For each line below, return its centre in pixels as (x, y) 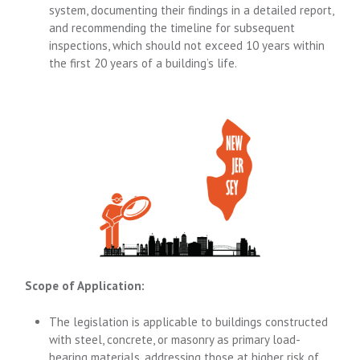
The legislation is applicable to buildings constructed (189, 321)
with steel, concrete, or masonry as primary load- (175, 339)
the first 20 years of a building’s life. (143, 63)
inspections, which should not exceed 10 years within (187, 45)
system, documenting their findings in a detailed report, (192, 10)
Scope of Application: (85, 286)
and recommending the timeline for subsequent (172, 28)
